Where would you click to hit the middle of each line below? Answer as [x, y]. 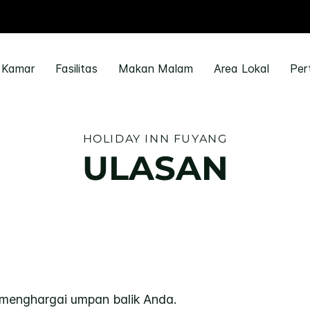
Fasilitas [76, 69]
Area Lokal [241, 69]
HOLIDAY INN [126, 138]
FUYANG [200, 138]
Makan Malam [155, 69]
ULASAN [155, 168]
